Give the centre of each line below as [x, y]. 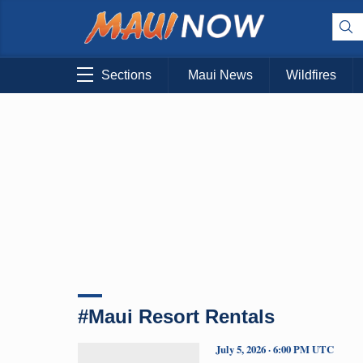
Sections [126, 75]
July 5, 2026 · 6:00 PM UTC [275, 349]
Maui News [220, 75]
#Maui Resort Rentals [176, 316]
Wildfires [311, 75]
